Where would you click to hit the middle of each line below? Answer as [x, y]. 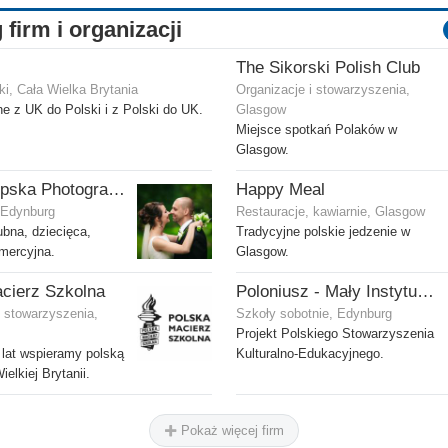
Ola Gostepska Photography [116, 190]
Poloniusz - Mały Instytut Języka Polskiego [425, 292]
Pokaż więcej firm [230, 431]
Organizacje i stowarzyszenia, [323, 90]
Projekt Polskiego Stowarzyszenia [335, 334]
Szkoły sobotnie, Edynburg [314, 314]
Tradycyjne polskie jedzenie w [323, 232]
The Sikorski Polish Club [328, 68]
